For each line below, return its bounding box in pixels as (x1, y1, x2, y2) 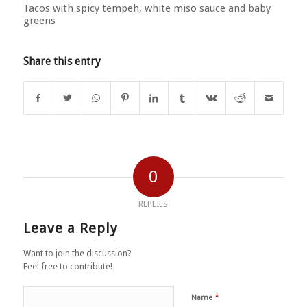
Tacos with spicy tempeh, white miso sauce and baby (23, 1, 271, 14)
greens (23, 14, 56, 27)
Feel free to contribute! (23, 261, 112, 272)
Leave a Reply (23, 220, 118, 237)
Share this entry (23, 55, 101, 69)
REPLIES (138, 199, 169, 210)
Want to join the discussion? (23, 248, 132, 259)
